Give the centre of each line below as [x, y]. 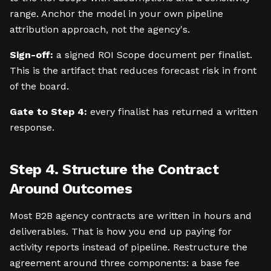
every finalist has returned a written [172, 112]
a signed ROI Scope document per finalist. [153, 55]
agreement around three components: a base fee [125, 263]
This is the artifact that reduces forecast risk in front [133, 70]
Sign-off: [31, 55]
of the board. [39, 86]
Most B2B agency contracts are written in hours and [131, 216]
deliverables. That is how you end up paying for [121, 231]
